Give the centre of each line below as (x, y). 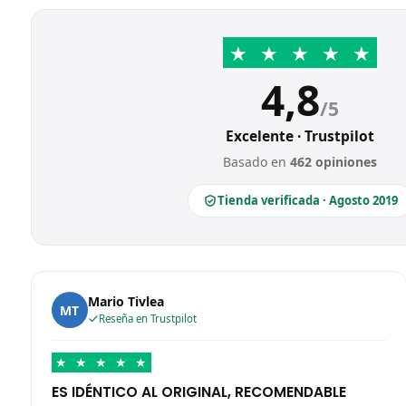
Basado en (257, 162)
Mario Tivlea (126, 302)
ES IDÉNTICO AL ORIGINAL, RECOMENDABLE (198, 392)
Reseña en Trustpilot (147, 319)
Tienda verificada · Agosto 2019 (307, 201)
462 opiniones (334, 162)
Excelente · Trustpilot (300, 136)
